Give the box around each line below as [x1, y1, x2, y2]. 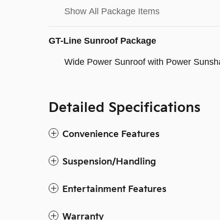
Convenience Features [62, 129, 160, 139]
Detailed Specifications [49, 100, 200, 116]
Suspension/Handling [62, 156, 156, 167]
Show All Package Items [64, 6, 160, 16]
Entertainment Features [62, 184, 166, 194]
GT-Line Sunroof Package [49, 35, 156, 46]
